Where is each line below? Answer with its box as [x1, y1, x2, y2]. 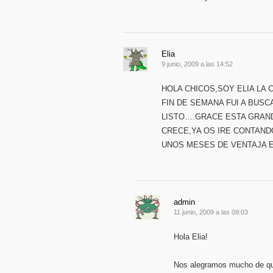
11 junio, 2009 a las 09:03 [174, 208, 248, 216]
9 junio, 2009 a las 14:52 [161, 60, 233, 68]
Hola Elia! [174, 232, 208, 241]
